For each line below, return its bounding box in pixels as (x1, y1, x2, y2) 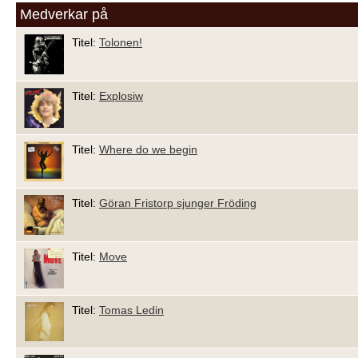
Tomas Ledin (99, 303, 164, 316)
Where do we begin (99, 142, 197, 156)
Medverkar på (20, 6, 108, 22)
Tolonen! (99, 36, 142, 49)
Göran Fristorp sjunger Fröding (99, 196, 257, 209)
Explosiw (99, 89, 143, 102)
